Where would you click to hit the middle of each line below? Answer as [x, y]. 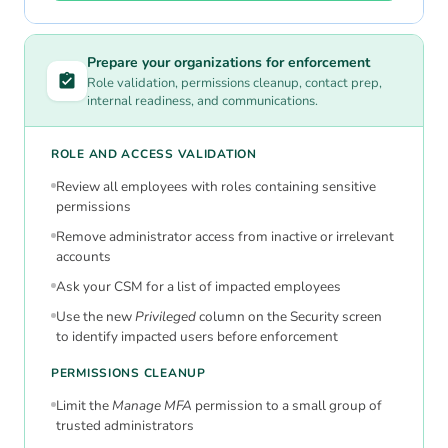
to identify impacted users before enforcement [197, 337]
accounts [83, 257]
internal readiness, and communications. [202, 101]
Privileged [165, 317]
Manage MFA [152, 406]
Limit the [84, 406]
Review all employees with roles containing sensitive [216, 187]
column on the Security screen [289, 317]
